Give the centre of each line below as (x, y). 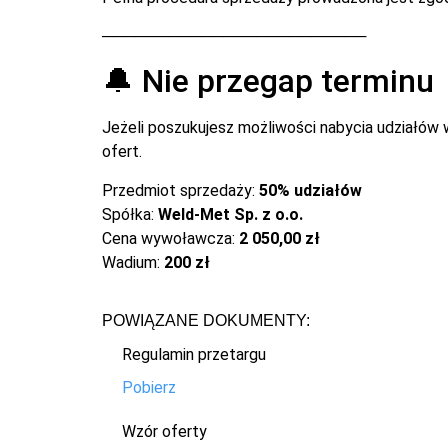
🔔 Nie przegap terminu (268, 81)
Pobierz (149, 388)
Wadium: (133, 262)
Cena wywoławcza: (170, 238)
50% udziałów (310, 190)
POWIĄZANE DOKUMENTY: (206, 321)
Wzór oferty (164, 432)
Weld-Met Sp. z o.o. (230, 214)
